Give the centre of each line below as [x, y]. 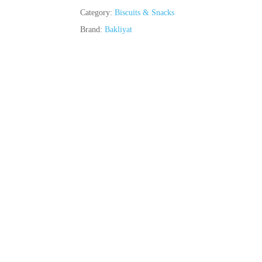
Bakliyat [118, 30]
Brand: [92, 30]
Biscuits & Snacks [144, 13]
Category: [97, 13]
